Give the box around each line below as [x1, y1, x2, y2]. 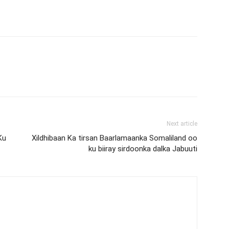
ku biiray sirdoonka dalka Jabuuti [88, 144, 197, 153]
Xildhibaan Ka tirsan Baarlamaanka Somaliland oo [32, 133, 197, 143]
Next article [167, 120, 197, 127]
